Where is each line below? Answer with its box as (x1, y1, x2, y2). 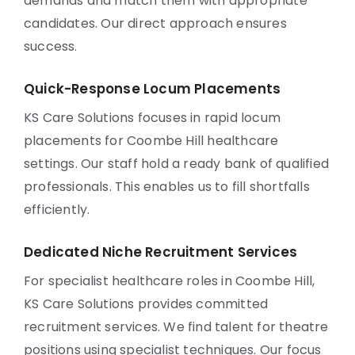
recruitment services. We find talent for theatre (24, 318, 329, 336)
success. (24, 37, 78, 55)
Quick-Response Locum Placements (24, 79, 281, 98)
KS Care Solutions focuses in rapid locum (24, 109, 281, 127)
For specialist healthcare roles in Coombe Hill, (24, 272, 315, 290)
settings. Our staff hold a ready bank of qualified (24, 155, 330, 173)
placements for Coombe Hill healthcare (24, 132, 279, 150)
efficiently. (24, 200, 90, 219)
